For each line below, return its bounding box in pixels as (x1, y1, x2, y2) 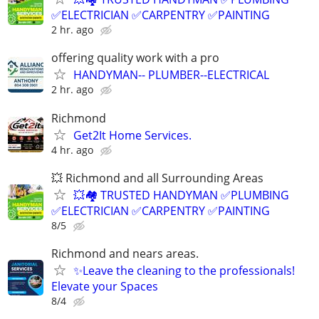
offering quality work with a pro (51, 50, 219, 66)
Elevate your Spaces (51, 278, 158, 294)
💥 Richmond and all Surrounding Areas (51, 169, 263, 186)
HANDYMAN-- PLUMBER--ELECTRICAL (73, 67, 269, 83)
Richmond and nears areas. (51, 245, 199, 261)
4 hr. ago (51, 142, 93, 157)
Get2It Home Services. (73, 127, 192, 143)
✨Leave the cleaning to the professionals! (73, 262, 295, 278)
